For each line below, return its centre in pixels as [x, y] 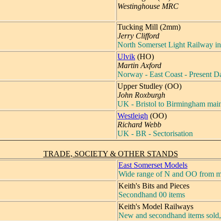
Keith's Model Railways [156, 206]
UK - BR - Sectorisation [155, 133]
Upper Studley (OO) [149, 86]
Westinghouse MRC [148, 6]
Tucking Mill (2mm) [149, 27]
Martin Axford [139, 65]
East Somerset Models [153, 165]
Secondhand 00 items [152, 194]
